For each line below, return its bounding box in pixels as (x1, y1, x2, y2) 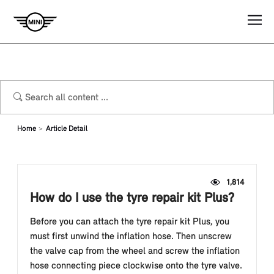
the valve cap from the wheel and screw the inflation (30, 246, 240, 256)
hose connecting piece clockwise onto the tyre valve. (30, 261, 242, 271)
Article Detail (46, 125, 87, 133)
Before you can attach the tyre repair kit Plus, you (30, 217, 229, 227)
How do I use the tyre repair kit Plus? (30, 191, 234, 206)
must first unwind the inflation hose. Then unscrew (30, 232, 232, 242)
